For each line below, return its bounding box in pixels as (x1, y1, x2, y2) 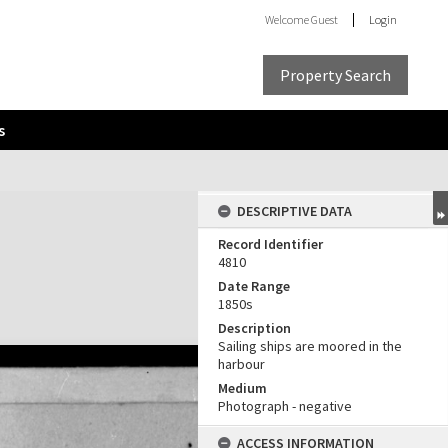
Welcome (265, 12, 311, 27)
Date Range (218, 277, 290, 295)
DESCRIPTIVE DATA (237, 202, 352, 220)
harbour (218, 355, 265, 373)
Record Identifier (218, 235, 323, 253)
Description (218, 319, 291, 337)
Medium (218, 379, 267, 397)
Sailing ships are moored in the (218, 337, 402, 355)
